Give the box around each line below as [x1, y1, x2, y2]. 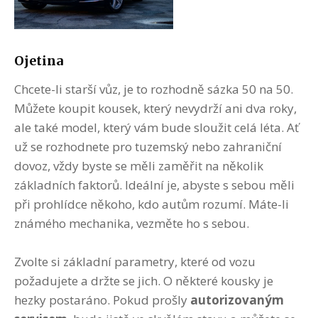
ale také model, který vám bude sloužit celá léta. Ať [14, 119, 299, 136]
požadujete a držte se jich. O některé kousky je [14, 272, 273, 289]
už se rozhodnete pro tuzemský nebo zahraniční [14, 138, 282, 155]
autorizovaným [190, 291, 284, 308]
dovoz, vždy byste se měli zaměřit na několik [14, 157, 263, 174]
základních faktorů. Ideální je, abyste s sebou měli [14, 176, 295, 193]
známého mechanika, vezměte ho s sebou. [14, 214, 249, 231]
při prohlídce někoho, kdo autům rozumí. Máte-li [14, 195, 289, 212]
